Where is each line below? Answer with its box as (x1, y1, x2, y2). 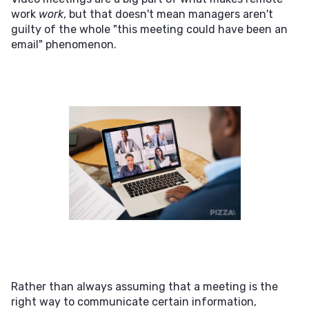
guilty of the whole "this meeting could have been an (11, 23, 288, 36)
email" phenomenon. (11, 38, 117, 51)
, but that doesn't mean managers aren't (63, 8, 273, 21)
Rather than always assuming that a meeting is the (11, 280, 278, 293)
